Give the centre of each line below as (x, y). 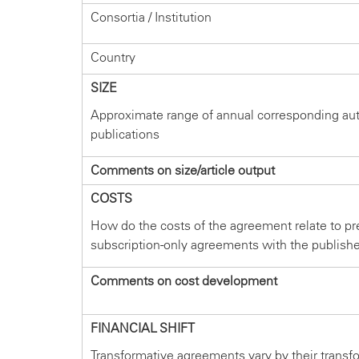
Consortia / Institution (151, 18)
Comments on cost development (184, 281)
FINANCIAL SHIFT (143, 329)
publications (125, 135)
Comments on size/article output (183, 171)
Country (113, 58)
